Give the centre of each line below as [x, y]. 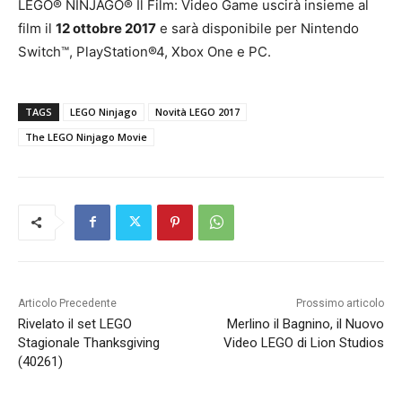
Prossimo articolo [340, 303]
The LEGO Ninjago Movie [86, 136]
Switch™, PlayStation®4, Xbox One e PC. [144, 51]
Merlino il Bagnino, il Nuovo [305, 323]
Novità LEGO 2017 [197, 111]
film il [37, 28]
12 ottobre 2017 [106, 28]
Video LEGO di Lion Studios [303, 342]
